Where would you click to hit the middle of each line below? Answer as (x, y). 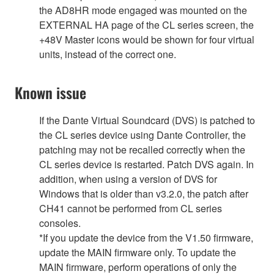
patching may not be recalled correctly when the (142, 149)
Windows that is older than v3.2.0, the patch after (144, 193)
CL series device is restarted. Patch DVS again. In (146, 164)
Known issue (50, 92)
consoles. (60, 223)
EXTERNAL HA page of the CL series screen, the (146, 24)
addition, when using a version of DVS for (128, 179)
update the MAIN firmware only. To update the (138, 252)
